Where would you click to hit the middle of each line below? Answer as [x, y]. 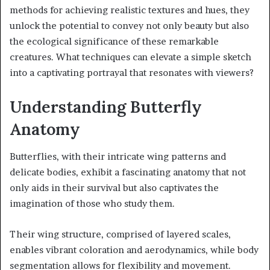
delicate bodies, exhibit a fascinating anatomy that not [128, 172]
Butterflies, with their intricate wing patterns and [118, 156]
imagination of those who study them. [92, 203]
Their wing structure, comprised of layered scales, [120, 234]
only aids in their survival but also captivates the [114, 187]
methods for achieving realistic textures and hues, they [130, 10]
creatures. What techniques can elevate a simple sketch [130, 57]
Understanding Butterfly [106, 107]
